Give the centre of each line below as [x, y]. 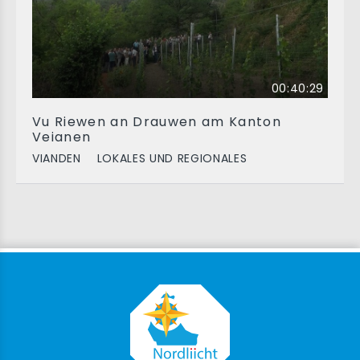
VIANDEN [57, 158]
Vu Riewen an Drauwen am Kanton [157, 122]
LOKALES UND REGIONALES [172, 158]
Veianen [62, 137]
